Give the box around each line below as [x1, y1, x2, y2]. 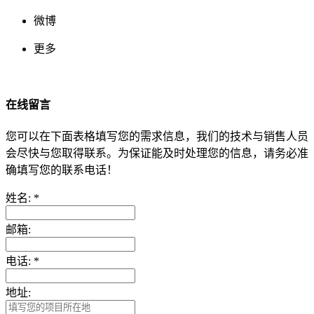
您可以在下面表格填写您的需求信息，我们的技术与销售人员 [6, 130, 308, 142]
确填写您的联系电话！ [6, 163, 118, 176]
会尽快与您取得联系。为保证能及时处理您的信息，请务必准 [6, 146, 308, 159]
